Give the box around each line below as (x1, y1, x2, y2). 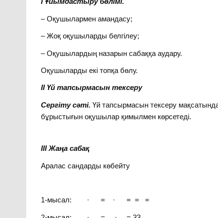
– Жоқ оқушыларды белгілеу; (41, 32, 140, 40)
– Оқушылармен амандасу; (41, 14, 133, 23)
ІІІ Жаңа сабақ (41, 144, 90, 153)
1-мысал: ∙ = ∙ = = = (41, 196, 150, 204)
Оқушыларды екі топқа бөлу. (41, 66, 138, 74)
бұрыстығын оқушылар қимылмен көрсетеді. (41, 112, 192, 121)
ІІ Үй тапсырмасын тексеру (41, 83, 143, 92)
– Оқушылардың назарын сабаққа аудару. (41, 49, 182, 57)
